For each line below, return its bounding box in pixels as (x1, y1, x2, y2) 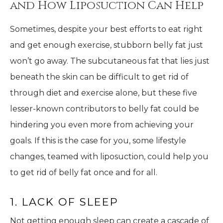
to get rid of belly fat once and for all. (10, 168, 157, 178)
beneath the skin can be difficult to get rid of (10, 72, 189, 82)
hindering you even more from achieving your (10, 120, 194, 130)
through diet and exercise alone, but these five (10, 88, 197, 98)
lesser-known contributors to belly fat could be (10, 104, 199, 114)
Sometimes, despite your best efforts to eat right (10, 24, 203, 34)
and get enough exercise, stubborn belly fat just (10, 40, 203, 50)
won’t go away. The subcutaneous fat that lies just (10, 56, 210, 66)
